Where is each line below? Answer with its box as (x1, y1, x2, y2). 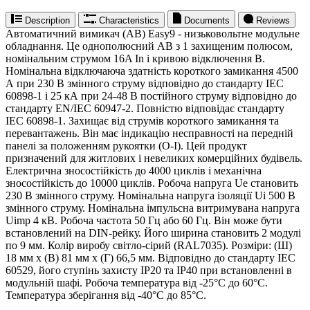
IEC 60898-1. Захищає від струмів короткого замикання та (6, 114, 279, 127)
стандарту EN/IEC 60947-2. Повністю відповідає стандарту (6, 102, 284, 114)
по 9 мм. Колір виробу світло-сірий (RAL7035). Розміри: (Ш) (6, 239, 292, 251)
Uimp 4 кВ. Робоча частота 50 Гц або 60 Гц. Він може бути (6, 214, 282, 226)
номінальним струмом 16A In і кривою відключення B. (6, 52, 265, 64)
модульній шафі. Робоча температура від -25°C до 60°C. (6, 276, 268, 289)
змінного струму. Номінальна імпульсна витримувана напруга (6, 201, 300, 214)
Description (25, 15, 70, 26)
